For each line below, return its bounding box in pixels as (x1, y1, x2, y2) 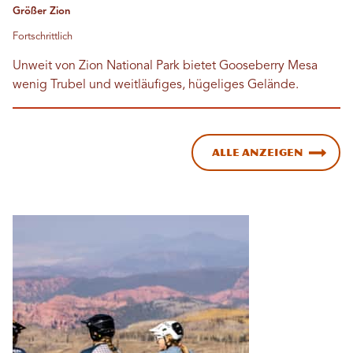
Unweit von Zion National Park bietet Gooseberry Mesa (13, 60, 318, 72)
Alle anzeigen (212, 147, 303, 158)
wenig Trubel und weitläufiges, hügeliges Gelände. (13, 79, 299, 91)
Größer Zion (13, 6, 70, 17)
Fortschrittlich (13, 32, 72, 42)
